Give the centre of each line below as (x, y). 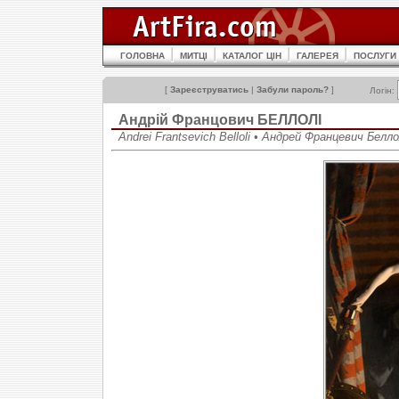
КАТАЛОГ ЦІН (252, 56)
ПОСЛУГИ (375, 56)
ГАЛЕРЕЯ (318, 56)
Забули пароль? (293, 90)
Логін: (383, 90)
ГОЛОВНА (142, 56)
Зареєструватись (209, 90)
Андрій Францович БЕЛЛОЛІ (220, 120)
